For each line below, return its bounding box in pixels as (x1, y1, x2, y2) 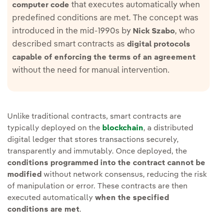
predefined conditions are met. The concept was (12, 14, 199, 22)
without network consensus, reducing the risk (42, 170, 207, 179)
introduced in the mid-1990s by (12, 27, 133, 35)
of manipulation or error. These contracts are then (7, 182, 187, 190)
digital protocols (127, 40, 190, 48)
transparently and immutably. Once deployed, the (7, 147, 187, 155)
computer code (12, 1, 69, 9)
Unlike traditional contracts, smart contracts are (7, 112, 181, 121)
